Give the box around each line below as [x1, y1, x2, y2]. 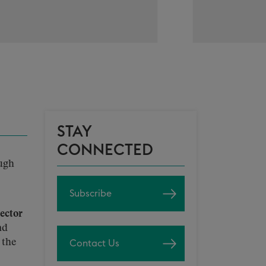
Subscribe [69, 189, 112, 198]
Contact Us [69, 239, 119, 248]
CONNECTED [57, 142, 153, 158]
